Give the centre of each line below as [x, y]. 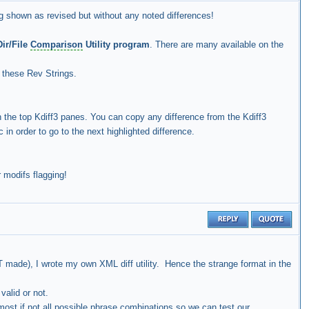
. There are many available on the [217, 45]
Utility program [116, 45]
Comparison [57, 45]
